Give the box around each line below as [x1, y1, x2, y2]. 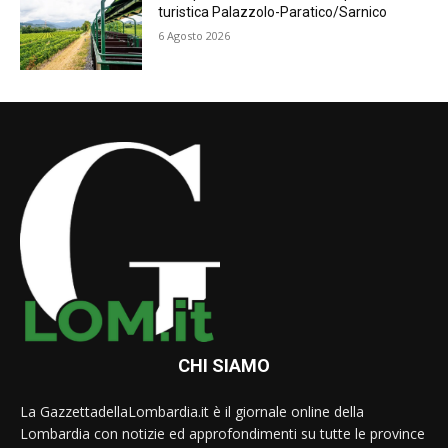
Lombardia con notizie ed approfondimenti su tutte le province [20, 424, 425, 444]
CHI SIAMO [178, 355, 270, 377]
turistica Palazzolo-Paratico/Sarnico [158, 4, 388, 21]
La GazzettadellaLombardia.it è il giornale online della [20, 402, 364, 422]
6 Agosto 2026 [158, 28, 231, 44]
